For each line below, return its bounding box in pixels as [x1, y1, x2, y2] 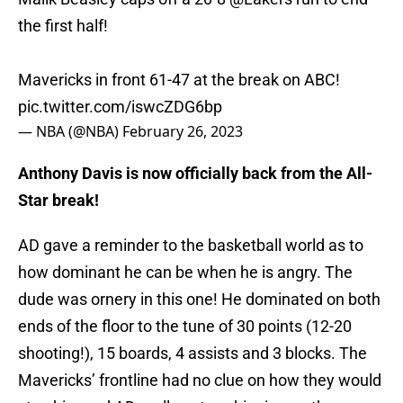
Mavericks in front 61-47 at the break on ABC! [18, 70, 340, 90]
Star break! [18, 191, 103, 210]
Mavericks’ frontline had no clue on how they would [18, 371, 381, 390]
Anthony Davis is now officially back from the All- [18, 164, 372, 184]
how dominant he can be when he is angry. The [18, 263, 353, 282]
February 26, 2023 [122, 121, 243, 142]
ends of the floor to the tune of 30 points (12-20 [18, 317, 352, 336]
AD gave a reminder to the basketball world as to [18, 236, 363, 255]
